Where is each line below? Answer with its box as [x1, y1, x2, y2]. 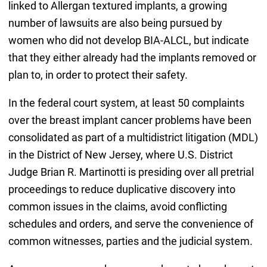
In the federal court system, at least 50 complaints [8, 96, 244, 109]
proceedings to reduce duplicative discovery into [8, 182, 235, 195]
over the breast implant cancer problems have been [8, 113, 252, 126]
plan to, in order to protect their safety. [8, 68, 188, 81]
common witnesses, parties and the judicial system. [8, 234, 253, 247]
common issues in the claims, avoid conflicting [8, 200, 227, 213]
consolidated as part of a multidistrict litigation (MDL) [8, 131, 258, 144]
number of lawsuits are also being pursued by [8, 16, 222, 29]
